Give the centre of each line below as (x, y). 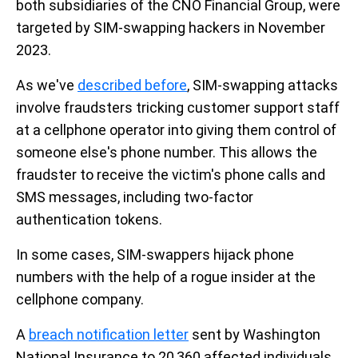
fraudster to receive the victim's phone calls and (171, 175)
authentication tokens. (89, 220)
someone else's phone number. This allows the (167, 153)
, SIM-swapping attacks (263, 86)
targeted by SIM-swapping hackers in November (171, 28)
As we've (47, 86)
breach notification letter (109, 335)
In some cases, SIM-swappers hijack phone (155, 255)
